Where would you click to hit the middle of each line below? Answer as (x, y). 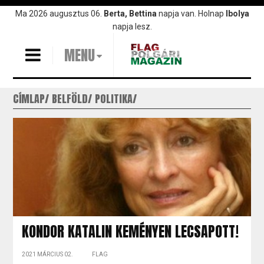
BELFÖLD (70, 99)
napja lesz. (132, 27)
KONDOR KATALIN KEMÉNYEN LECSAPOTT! (131, 231)
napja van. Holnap (192, 14)
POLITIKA (114, 99)
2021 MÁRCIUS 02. (48, 254)
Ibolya (237, 14)
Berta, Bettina (131, 14)
